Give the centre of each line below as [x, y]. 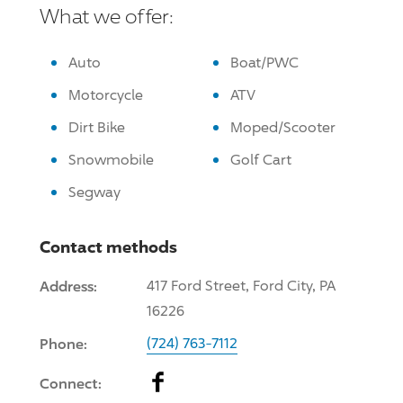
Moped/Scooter [283, 127]
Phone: [63, 343]
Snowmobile [111, 159]
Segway [94, 192]
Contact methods [108, 246]
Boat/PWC [264, 62]
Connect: [71, 383]
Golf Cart [261, 159]
